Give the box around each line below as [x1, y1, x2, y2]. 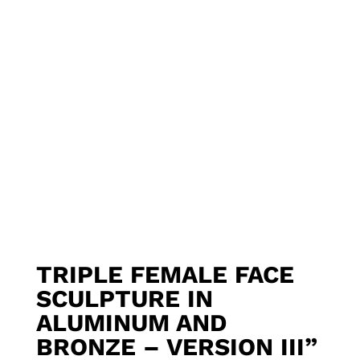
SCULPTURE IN [35, 284, 213, 313]
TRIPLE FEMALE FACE [35, 260, 294, 288]
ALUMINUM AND [35, 308, 227, 337]
